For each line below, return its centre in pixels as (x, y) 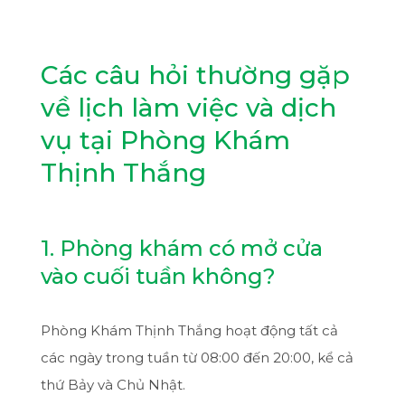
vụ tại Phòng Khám (165, 140)
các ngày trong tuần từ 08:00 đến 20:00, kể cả (197, 357)
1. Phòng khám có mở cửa (181, 248)
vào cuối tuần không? (158, 276)
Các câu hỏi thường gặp (195, 75)
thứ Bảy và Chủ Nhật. (113, 384)
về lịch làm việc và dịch (188, 107)
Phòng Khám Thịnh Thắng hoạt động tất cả (189, 330)
